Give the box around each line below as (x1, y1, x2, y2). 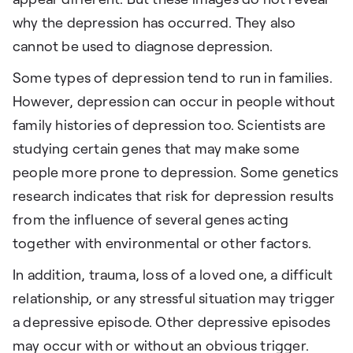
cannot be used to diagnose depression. (13, 39, 273, 55)
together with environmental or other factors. (13, 236, 312, 252)
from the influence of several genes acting (13, 212, 289, 229)
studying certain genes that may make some (13, 141, 300, 158)
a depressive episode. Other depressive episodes (13, 314, 331, 331)
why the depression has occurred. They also (13, 15, 296, 32)
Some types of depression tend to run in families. (13, 70, 333, 87)
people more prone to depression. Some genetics (13, 165, 339, 181)
